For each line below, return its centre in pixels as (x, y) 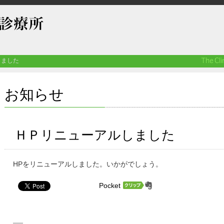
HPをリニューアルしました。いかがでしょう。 (88, 164)
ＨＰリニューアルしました (95, 135)
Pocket (110, 185)
